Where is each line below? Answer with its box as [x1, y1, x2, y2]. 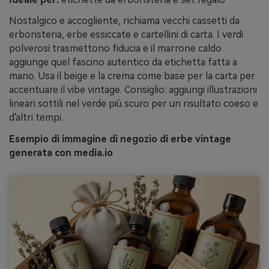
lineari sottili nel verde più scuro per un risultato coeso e [9, 98, 258, 110]
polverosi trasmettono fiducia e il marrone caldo [9, 43, 222, 55]
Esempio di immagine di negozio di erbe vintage [9, 133, 231, 145]
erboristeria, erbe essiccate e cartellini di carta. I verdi [9, 29, 243, 41]
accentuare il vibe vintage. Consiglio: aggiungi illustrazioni [9, 84, 257, 96]
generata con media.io [9, 147, 113, 159]
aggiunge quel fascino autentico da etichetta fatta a [9, 56, 237, 68]
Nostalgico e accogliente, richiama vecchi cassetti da [9, 15, 240, 27]
